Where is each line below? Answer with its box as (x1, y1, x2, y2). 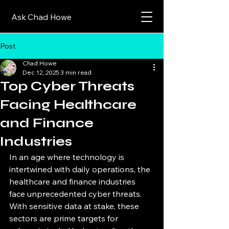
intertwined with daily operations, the (9, 164, 152, 174)
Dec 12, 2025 (22, 68, 59, 76)
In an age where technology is (9, 152, 126, 162)
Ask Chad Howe (11, 12, 72, 22)
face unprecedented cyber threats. (9, 189, 144, 199)
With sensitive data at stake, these (9, 201, 141, 211)
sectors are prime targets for (9, 213, 120, 223)
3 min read (60, 68, 91, 76)
